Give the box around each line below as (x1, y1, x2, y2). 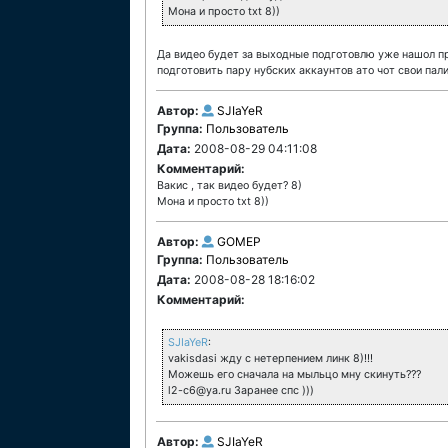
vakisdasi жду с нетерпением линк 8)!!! (168, 352, 373, 365)
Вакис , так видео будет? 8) (157, 179, 302, 192)
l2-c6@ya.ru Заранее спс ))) (168, 384, 314, 397)
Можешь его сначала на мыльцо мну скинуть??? (168, 368, 421, 381)
